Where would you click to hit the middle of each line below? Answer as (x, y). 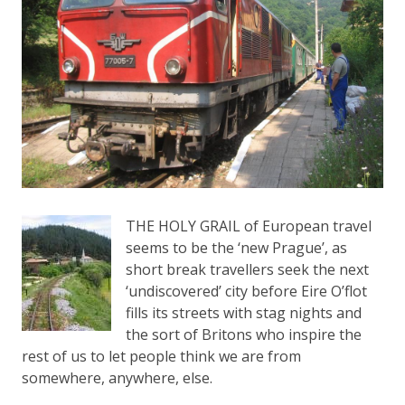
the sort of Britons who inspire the (244, 334)
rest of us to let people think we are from (161, 356)
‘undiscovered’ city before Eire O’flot (246, 291)
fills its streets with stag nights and (244, 312)
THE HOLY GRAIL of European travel (249, 226)
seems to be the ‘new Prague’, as (236, 247)
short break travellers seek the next (247, 269)
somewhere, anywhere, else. (117, 377)
